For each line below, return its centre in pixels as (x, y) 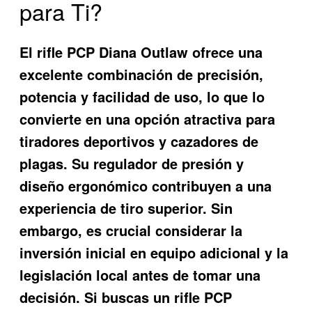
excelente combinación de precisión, (142, 75)
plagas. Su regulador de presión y (132, 164)
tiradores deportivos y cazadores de (139, 141)
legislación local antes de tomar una (140, 275)
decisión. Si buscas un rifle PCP (126, 297)
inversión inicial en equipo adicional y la (154, 253)
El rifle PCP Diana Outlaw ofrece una (141, 52)
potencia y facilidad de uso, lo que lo (142, 97)
